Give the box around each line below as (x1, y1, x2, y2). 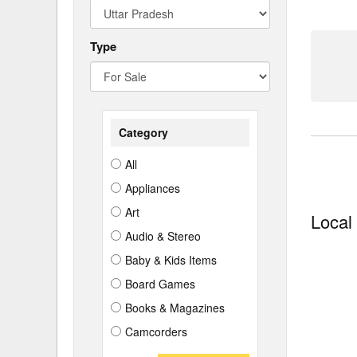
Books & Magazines (125, 300, 225, 316)
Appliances (125, 180, 180, 196)
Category (119, 124, 168, 140)
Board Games (125, 276, 195, 292)
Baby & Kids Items (125, 252, 217, 268)
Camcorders (125, 324, 187, 339)
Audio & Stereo (125, 228, 201, 244)
